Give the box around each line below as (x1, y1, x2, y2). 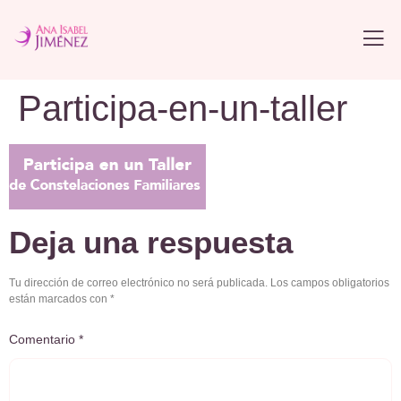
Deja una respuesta (9, 225, 293, 260)
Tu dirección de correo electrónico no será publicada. (9, 277, 268, 290)
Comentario (9, 331, 79, 346)
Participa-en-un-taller (18, 88, 347, 128)
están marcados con (9, 293, 110, 306)
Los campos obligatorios (270, 277, 389, 290)
